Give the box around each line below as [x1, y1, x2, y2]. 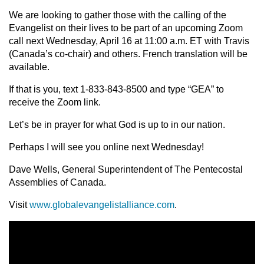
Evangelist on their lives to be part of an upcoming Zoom [9, 23, 243, 33]
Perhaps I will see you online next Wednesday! [9, 142, 204, 152]
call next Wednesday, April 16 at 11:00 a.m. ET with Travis [9, 36, 249, 46]
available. [9, 62, 49, 72]
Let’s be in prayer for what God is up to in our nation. [9, 120, 225, 130]
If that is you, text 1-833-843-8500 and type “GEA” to [9, 84, 224, 94]
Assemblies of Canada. [9, 177, 106, 187]
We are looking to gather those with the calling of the [9, 10, 226, 20]
